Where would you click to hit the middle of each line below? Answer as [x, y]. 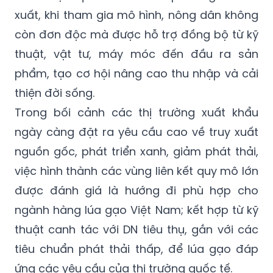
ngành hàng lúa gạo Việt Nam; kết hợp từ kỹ [136, 210]
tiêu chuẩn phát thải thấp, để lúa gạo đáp [136, 249]
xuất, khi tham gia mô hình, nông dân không [136, 15]
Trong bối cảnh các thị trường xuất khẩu [136, 112]
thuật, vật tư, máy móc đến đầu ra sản [136, 54]
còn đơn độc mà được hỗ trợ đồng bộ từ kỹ [136, 34]
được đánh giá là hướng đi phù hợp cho [136, 190]
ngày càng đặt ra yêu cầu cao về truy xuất [136, 132]
